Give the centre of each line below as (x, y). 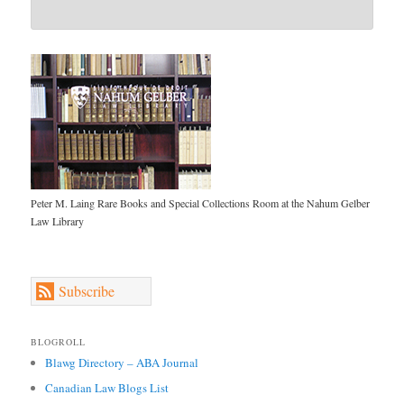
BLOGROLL (59, 341)
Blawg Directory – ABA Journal (122, 362)
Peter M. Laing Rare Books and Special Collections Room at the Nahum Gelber (201, 202)
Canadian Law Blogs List (107, 387)
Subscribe (87, 291)
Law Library (58, 220)
